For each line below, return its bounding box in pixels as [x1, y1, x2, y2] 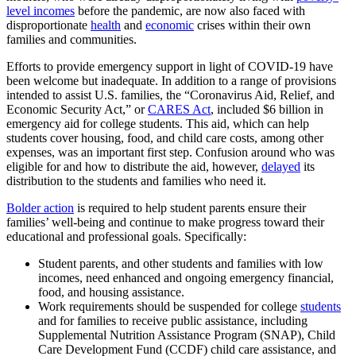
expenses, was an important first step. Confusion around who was [6, 145, 335, 160]
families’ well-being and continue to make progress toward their [6, 215, 324, 230]
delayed [261, 160, 300, 174]
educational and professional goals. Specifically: [6, 230, 246, 244]
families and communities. [6, 33, 137, 47]
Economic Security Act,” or [6, 103, 148, 117]
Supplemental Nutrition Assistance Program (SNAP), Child [38, 328, 335, 342]
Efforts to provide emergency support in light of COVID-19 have [6, 60, 333, 74]
